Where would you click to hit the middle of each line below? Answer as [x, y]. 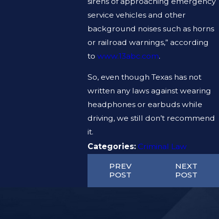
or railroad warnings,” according [148, 42]
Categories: [112, 146]
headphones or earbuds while [145, 105]
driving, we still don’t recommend [151, 118]
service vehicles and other [136, 15]
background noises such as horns [151, 28]
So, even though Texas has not [144, 77]
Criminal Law [162, 147]
